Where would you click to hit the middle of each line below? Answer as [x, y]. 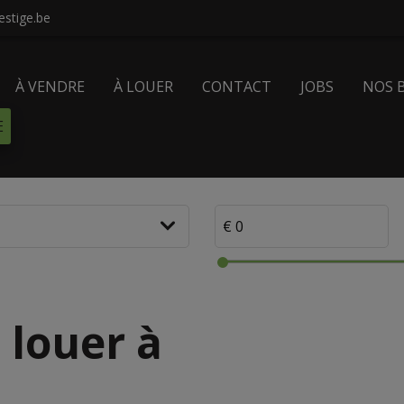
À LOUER [144, 87]
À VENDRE [50, 87]
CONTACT [237, 87]
